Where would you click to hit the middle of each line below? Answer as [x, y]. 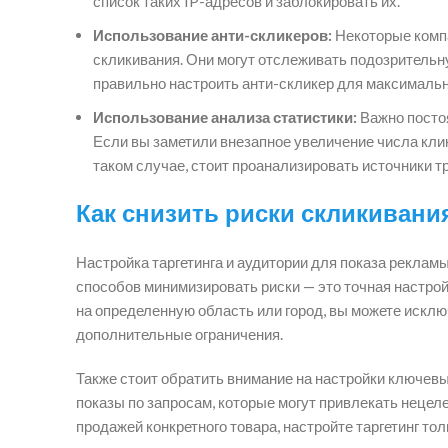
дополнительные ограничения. [179, 333]
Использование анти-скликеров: [212, 34]
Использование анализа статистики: [225, 116]
